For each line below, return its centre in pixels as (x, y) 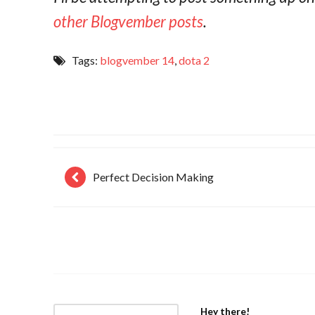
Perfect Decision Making (154, 177)
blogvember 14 (137, 60)
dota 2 (194, 60)
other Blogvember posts (129, 21)
